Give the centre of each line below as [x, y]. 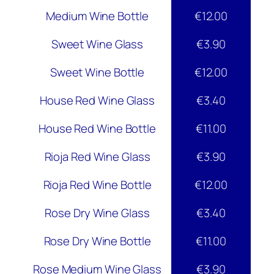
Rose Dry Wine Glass [97, 213]
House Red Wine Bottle [97, 129]
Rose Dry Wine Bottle [97, 241]
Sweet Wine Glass [97, 44]
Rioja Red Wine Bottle [97, 185]
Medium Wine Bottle [97, 16]
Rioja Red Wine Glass [97, 157]
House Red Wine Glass [97, 101]
